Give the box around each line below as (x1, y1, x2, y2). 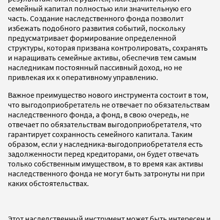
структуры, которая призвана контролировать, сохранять (8, 42, 208, 53)
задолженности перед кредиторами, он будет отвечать (8, 148, 199, 159)
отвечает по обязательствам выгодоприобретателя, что (8, 119, 202, 129)
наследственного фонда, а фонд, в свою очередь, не (8, 109, 189, 119)
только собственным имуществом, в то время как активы (8, 158, 203, 168)
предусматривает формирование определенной (8, 32, 176, 43)
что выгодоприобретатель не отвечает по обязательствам (8, 99, 210, 110)
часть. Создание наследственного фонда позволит (8, 13, 184, 23)
